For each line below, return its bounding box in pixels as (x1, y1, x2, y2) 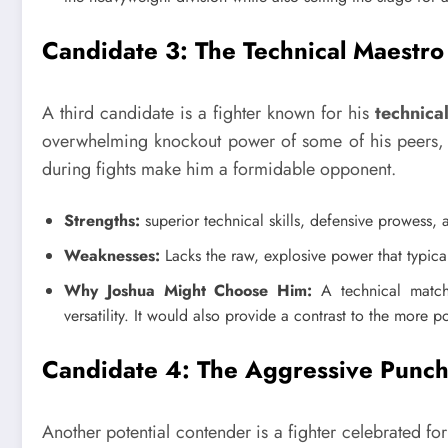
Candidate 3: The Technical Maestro (42, 32, 444, 68)
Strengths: (64, 209, 140, 233)
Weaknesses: (64, 244, 160, 268)
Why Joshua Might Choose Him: (64, 279, 313, 303)
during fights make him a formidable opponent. (42, 155, 396, 182)
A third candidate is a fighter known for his (42, 99, 376, 126)
